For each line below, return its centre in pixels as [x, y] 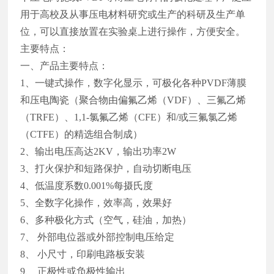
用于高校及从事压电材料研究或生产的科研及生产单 [133, 14]
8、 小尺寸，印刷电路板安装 [83, 254]
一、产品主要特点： [65, 65]
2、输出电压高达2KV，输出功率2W [98, 151]
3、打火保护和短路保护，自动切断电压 [106, 168]
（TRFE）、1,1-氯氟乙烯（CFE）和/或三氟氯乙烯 [129, 117]
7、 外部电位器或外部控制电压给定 [98, 237]
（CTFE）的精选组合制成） [82, 134]
